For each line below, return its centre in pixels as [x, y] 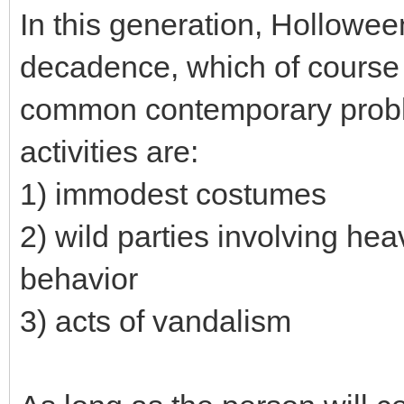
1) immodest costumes [173, 194]
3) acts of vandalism [156, 321]
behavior [79, 279]
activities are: [109, 151]
